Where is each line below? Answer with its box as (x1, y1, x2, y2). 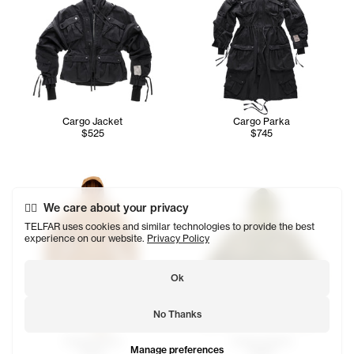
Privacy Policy (147, 232, 209, 244)
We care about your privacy (43, 201, 189, 215)
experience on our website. (24, 232, 147, 244)
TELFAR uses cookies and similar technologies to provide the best (24, 220, 314, 232)
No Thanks (153, 308, 201, 320)
